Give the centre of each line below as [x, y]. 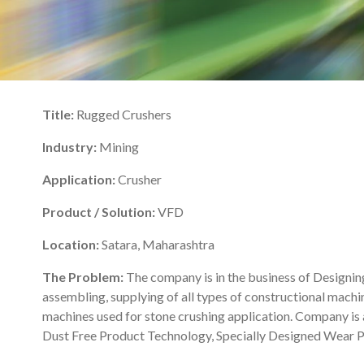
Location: [72, 244]
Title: [59, 114]
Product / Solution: [100, 211]
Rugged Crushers [124, 114]
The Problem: [84, 276]
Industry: [71, 146]
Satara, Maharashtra [158, 244]
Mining [119, 146]
